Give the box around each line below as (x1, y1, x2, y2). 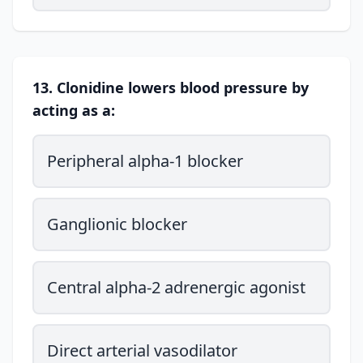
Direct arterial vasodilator (47, 340, 237, 361)
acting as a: (32, 100, 115, 120)
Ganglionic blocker (47, 213, 187, 235)
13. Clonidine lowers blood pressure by (32, 78, 309, 97)
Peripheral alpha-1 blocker (47, 150, 243, 172)
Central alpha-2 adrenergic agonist (47, 276, 305, 298)
